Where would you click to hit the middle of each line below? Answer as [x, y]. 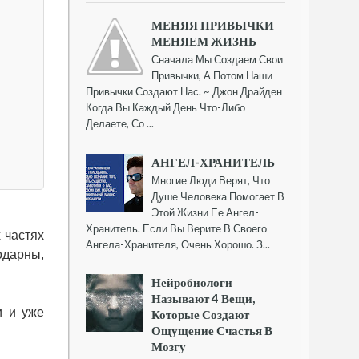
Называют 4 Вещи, [204, 298]
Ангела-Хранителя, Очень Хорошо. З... [178, 244]
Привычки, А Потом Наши [212, 76]
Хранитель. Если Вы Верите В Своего [176, 228]
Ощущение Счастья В [212, 330]
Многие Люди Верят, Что [211, 180]
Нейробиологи [192, 282]
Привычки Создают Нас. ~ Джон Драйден [184, 92]
